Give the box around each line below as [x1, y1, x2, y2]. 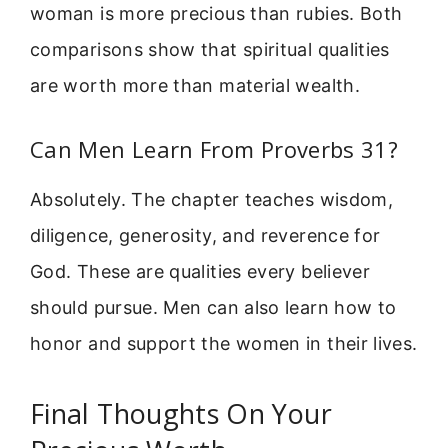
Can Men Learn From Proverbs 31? [30, 134, 399, 165]
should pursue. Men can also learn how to [30, 297, 397, 319]
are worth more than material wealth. [30, 74, 360, 96]
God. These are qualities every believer [30, 261, 371, 283]
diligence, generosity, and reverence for [30, 225, 381, 247]
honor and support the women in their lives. [30, 333, 418, 355]
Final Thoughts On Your [30, 394, 332, 432]
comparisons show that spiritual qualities [30, 38, 390, 60]
